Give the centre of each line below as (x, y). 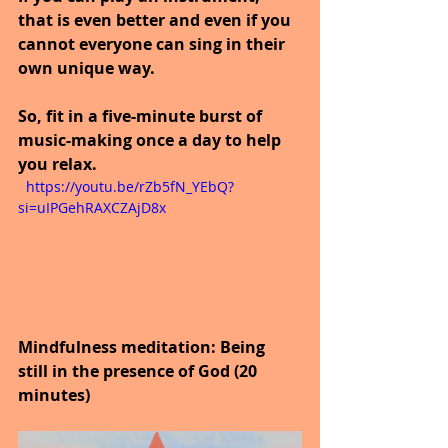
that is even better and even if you (156, 19)
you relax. (57, 163)
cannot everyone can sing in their (153, 43)
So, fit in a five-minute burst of (142, 115)
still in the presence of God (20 (139, 371)
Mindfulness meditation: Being (143, 347)
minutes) (54, 395)
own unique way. (86, 67)
